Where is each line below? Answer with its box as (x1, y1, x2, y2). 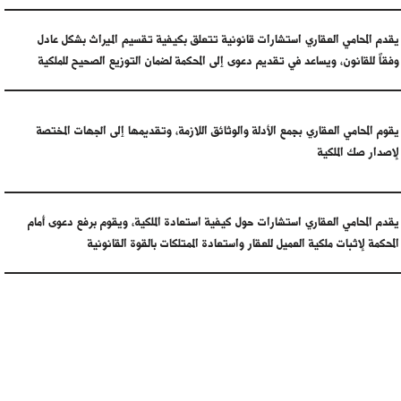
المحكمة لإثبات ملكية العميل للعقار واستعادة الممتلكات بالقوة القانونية (88, 234, 399, 253)
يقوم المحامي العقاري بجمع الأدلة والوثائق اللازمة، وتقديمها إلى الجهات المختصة (37, 121, 399, 141)
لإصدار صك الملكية (318, 142, 399, 162)
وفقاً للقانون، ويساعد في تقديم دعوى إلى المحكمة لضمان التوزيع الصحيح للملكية (38, 51, 399, 71)
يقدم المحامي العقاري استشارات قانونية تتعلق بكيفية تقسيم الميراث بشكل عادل (38, 30, 399, 49)
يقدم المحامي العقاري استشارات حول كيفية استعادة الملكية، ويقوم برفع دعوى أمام (28, 212, 399, 232)
